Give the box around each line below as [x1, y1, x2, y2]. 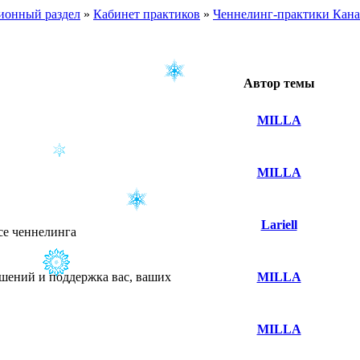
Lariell [260, 218, 297, 231]
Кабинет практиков [93, 7, 200, 21]
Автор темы [243, 76, 315, 90]
